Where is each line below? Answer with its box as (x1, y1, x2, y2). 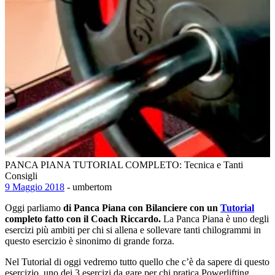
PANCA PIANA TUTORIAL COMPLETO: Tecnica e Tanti (5, 159, 243, 170)
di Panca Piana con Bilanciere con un (63, 202, 220, 213)
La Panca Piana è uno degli (161, 213, 269, 224)
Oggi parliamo (5, 202, 63, 213)
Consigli (5, 170, 37, 181)
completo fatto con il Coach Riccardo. (5, 213, 161, 224)
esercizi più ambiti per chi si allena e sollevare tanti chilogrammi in (5, 224, 261, 235)
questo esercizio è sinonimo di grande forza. (5, 235, 177, 246)
